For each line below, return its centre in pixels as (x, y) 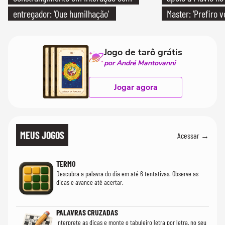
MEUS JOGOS (42, 135)
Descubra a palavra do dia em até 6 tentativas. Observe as (127, 174)
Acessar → (193, 135)
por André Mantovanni (140, 63)
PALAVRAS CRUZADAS (87, 212)
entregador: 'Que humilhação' (61, 14)
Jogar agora (136, 88)
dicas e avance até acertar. (90, 182)
